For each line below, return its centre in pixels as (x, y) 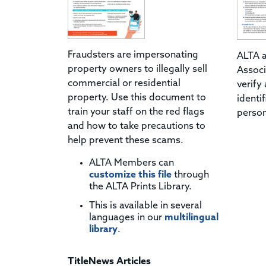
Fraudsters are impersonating (133, 55)
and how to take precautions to (137, 126)
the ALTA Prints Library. (140, 187)
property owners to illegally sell (137, 69)
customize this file (130, 175)
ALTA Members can (132, 163)
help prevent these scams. (126, 140)
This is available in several (145, 206)
